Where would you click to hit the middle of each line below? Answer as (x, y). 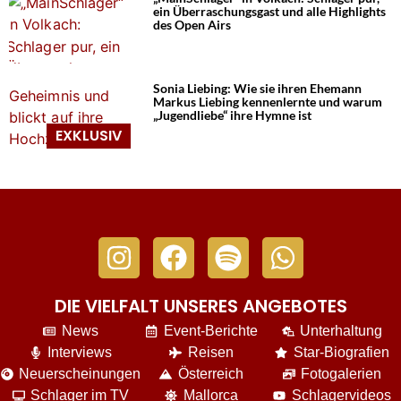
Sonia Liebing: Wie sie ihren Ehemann (258, 88)
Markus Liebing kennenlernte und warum (268, 101)
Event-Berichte (210, 331)
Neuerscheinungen (80, 374)
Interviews (80, 353)
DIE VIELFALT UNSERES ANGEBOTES (200, 307)
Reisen (210, 353)
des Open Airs (192, 25)
